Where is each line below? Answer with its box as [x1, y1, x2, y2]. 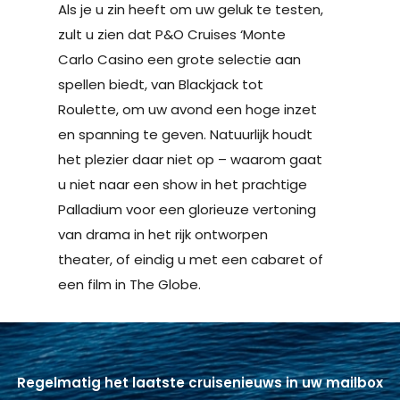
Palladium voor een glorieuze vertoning [58, 199, 316, 219]
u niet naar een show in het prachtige [58, 174, 307, 194]
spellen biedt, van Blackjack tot [58, 74, 263, 94]
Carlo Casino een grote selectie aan [58, 49, 301, 69]
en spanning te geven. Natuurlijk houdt [58, 124, 312, 144]
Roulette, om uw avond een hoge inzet [58, 99, 317, 119]
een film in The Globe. [58, 274, 201, 294]
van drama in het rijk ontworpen [58, 224, 268, 244]
